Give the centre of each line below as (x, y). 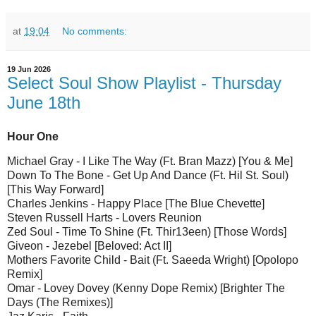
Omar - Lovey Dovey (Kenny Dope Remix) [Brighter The (146, 288)
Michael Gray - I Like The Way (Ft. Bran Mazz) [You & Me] (150, 162)
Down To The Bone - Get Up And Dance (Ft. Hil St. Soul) (148, 176)
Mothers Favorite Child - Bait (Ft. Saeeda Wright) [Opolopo (153, 260)
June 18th (44, 102)
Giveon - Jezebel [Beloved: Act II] (89, 246)
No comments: (95, 31)
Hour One (33, 136)
